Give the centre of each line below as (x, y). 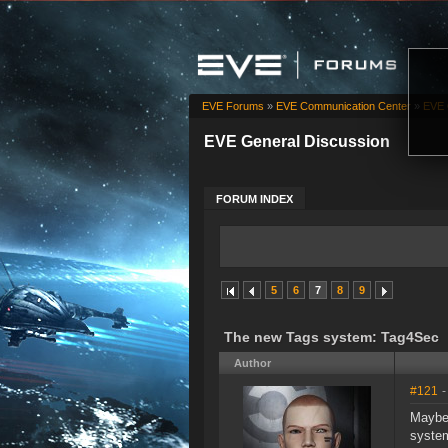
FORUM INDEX (254, 199)
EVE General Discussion (297, 142)
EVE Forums (233, 106)
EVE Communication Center (343, 106)
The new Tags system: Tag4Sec (331, 337)
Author (252, 363)
